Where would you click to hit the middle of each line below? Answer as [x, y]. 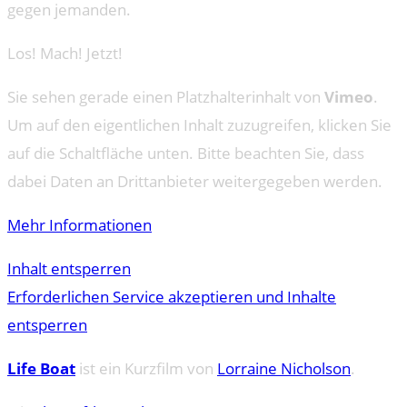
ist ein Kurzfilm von [146, 368]
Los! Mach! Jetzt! [65, 53]
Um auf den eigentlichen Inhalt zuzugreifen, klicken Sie [199, 124]
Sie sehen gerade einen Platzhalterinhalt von [166, 96]
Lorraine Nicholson [284, 368]
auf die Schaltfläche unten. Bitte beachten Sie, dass [186, 153]
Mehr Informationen [79, 224]
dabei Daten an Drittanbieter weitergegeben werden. [195, 181]
